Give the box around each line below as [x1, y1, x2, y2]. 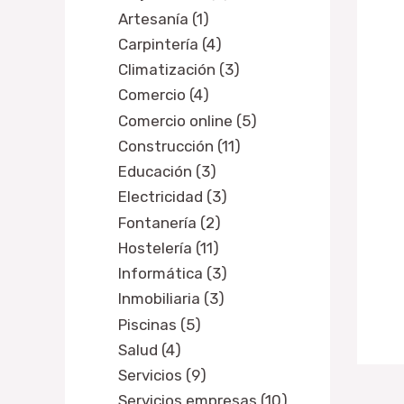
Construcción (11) [118, 136, 241, 155]
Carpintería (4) [118, 34, 222, 53]
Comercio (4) [118, 86, 209, 105]
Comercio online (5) [118, 111, 257, 130]
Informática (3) [118, 264, 227, 283]
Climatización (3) [118, 60, 240, 79]
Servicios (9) [118, 366, 207, 385]
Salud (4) [118, 340, 181, 359]
